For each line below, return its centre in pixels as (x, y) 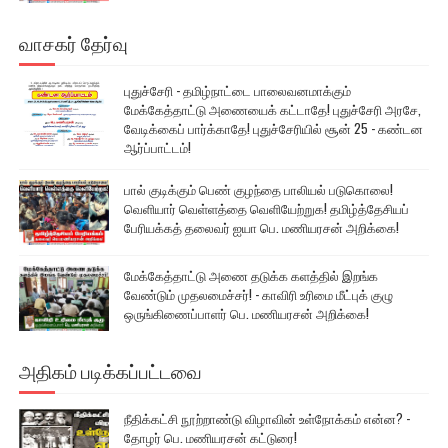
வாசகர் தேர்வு (73, 42)
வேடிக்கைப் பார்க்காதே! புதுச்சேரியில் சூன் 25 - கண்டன (273, 128)
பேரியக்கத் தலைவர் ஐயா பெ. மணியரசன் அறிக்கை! (261, 227)
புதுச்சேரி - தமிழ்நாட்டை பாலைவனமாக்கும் (237, 90)
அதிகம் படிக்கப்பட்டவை (110, 370)
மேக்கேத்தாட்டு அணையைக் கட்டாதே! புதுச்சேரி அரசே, (272, 109)
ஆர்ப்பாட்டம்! (157, 147)
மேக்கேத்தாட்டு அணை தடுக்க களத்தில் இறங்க (250, 275)
